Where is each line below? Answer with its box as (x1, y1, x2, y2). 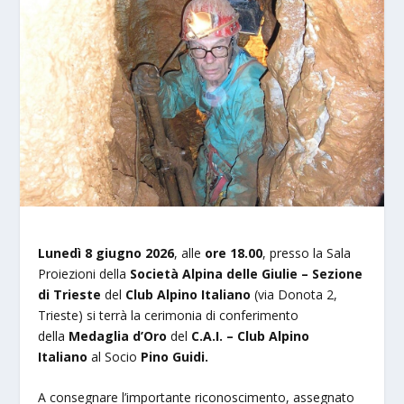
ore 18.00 (205, 244, 263, 262)
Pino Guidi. (141, 348, 209, 366)
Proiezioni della (38, 265, 131, 283)
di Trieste (38, 286, 102, 304)
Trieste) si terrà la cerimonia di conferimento (38, 307, 299, 325)
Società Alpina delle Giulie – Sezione (130, 265, 363, 283)
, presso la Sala (262, 244, 352, 262)
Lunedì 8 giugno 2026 (38, 244, 175, 262)
